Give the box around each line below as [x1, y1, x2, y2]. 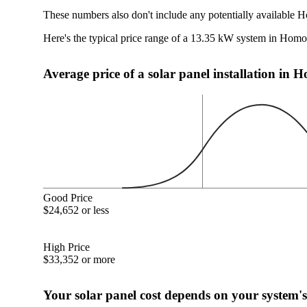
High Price [43, 241, 90, 253]
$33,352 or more [43, 253, 116, 265]
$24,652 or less [43, 204, 110, 216]
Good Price [43, 191, 93, 204]
